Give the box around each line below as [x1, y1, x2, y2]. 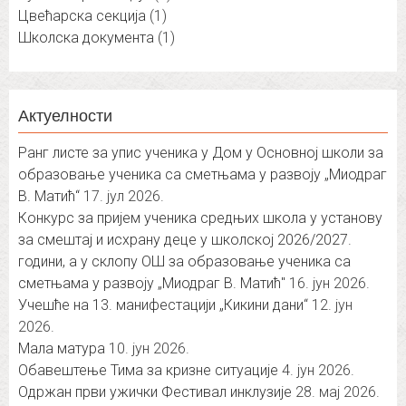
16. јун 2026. [289, 275, 370, 293]
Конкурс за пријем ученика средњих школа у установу [18, 209, 382, 227]
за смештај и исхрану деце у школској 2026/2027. [18, 231, 352, 249]
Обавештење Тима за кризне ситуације [18, 362, 278, 380]
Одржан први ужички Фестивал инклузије [18, 383, 292, 401]
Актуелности [18, 105, 112, 126]
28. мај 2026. [295, 383, 380, 401]
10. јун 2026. [109, 340, 189, 358]
